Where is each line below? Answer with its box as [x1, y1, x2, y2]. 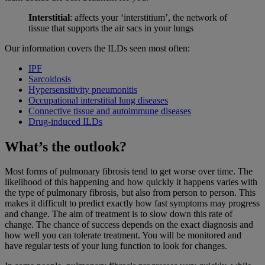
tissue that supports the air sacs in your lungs [28, 22, 193, 33]
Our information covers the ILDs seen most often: [5, 43, 190, 53]
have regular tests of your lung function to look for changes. [5, 241, 227, 251]
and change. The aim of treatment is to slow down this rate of [5, 209, 232, 219]
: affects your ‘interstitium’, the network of [70, 12, 227, 22]
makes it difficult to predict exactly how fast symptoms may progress [5, 198, 260, 209]
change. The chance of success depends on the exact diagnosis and [5, 219, 253, 230]
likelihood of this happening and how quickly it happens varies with [5, 177, 257, 188]
